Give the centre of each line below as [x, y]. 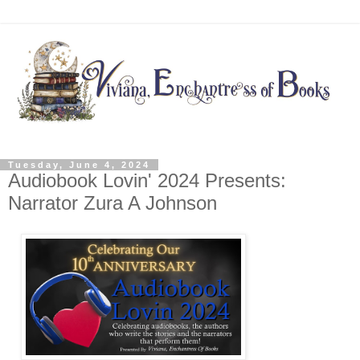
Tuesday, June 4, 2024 [79, 165]
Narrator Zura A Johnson [112, 203]
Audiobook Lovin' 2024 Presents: [147, 181]
